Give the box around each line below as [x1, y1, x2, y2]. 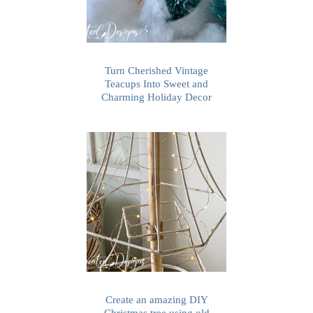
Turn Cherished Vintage [105, 64, 208, 76]
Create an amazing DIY [105, 293, 208, 305]
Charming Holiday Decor [101, 91, 212, 103]
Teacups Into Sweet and [105, 78, 208, 89]
